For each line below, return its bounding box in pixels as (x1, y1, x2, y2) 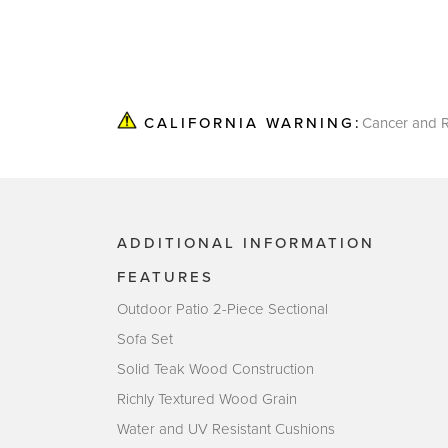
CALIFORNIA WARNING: (137, 113, 362, 132)
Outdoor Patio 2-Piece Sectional (117, 299, 328, 318)
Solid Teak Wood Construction (117, 359, 314, 378)
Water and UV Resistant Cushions (117, 419, 335, 438)
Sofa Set (117, 329, 173, 348)
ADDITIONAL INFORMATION (117, 233, 375, 252)
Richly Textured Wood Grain (117, 389, 297, 408)
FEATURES (117, 267, 214, 286)
